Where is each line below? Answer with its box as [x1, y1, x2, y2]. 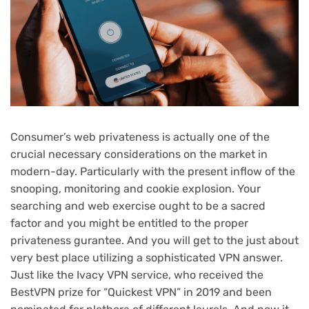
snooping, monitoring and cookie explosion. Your [10, 182, 261, 196]
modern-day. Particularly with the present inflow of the [10, 165, 295, 179]
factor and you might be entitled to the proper [10, 217, 248, 230]
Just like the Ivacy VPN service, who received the [10, 268, 263, 282]
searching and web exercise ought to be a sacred [10, 199, 266, 213]
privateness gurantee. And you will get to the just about [10, 234, 299, 248]
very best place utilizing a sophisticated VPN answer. [10, 251, 283, 265]
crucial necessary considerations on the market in [10, 148, 268, 161]
